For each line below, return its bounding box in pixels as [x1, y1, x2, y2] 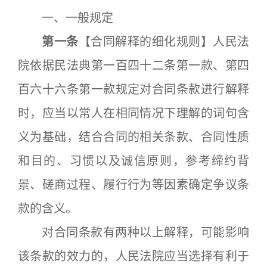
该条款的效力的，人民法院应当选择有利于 [18, 249, 249, 263]
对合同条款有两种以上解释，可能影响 [18, 225, 249, 240]
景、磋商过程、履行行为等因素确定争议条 [18, 178, 249, 192]
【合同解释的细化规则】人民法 [78, 35, 250, 49]
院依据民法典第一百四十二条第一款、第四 [18, 58, 249, 73]
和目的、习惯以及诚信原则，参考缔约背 [18, 154, 249, 168]
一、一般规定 [18, 11, 113, 25]
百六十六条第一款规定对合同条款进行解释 [18, 82, 249, 97]
